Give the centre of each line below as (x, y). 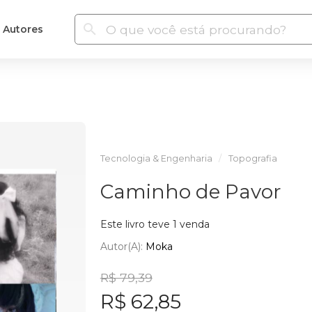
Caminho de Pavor (190, 192)
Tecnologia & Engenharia (156, 158)
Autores (23, 29)
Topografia (252, 158)
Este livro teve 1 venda (155, 224)
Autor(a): (123, 246)
